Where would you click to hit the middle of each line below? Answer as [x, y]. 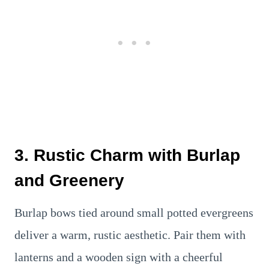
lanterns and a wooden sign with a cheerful [119, 257]
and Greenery [69, 180]
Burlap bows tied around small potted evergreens [134, 213]
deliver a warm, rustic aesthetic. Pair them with [130, 235]
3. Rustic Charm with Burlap [127, 155]
